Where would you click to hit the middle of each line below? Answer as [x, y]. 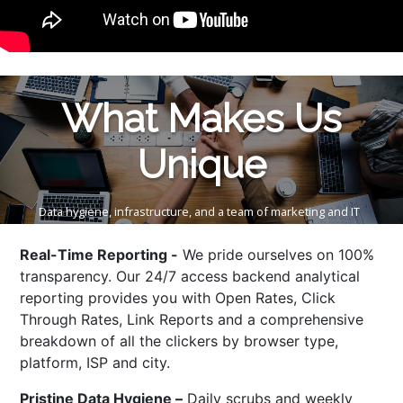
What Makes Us [201, 119]
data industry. [75, 246]
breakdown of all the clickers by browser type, [179, 341]
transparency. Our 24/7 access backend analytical [190, 277]
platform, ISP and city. [95, 363]
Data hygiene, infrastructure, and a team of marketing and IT [199, 212]
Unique [201, 165]
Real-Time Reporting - [99, 255]
